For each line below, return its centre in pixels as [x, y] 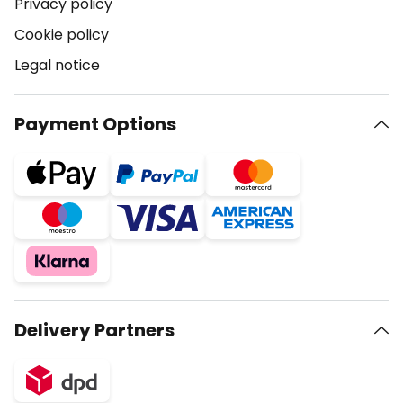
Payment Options [95, 124]
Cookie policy [62, 35]
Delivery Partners [94, 330]
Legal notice [57, 65]
